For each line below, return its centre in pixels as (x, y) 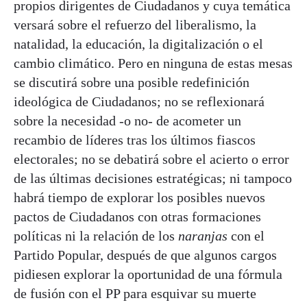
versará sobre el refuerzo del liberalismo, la (135, 25)
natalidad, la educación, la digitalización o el (138, 44)
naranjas (203, 236)
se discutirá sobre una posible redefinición (132, 83)
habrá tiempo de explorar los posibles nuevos (139, 198)
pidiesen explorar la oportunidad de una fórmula (148, 274)
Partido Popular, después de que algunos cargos (145, 255)
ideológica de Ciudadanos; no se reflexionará (139, 102)
